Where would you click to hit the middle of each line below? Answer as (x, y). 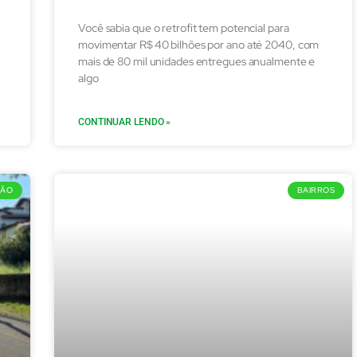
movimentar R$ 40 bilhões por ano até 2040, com (199, 44)
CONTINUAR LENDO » (125, 122)
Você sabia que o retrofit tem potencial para (184, 27)
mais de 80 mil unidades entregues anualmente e (197, 61)
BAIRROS (316, 190)
